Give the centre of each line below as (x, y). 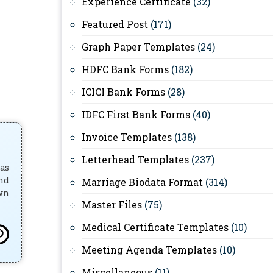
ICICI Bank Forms (123, 92)
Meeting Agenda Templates (149, 250)
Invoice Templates (127, 137)
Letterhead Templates (135, 159)
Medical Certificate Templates (155, 227)
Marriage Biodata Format (142, 182)
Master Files (112, 204)
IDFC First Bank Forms (136, 114)
